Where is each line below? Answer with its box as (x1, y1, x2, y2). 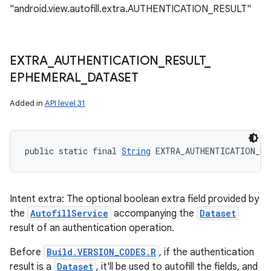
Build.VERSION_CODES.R (47, 246, 156, 258)
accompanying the (111, 207, 197, 220)
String (122, 145, 151, 157)
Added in (10, 98, 45, 108)
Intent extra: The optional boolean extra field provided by (10, 193, 259, 205)
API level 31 (45, 98, 85, 108)
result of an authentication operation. (10, 222, 174, 234)
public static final (25, 145, 122, 157)
